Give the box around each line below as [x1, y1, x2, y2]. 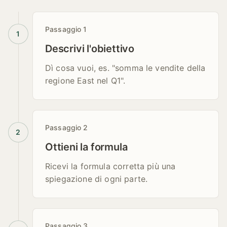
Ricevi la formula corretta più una [45, 161, 176, 171]
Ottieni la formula [45, 141, 128, 153]
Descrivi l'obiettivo [45, 43, 134, 55]
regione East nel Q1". [45, 75, 126, 86]
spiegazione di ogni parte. [45, 174, 148, 184]
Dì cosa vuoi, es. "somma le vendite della [45, 63, 206, 73]
